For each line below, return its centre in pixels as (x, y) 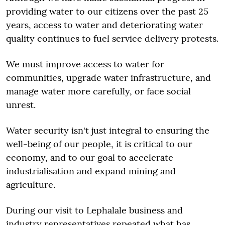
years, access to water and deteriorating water (104, 25)
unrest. (21, 105)
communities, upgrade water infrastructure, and (108, 78)
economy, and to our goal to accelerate (90, 157)
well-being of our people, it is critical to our (99, 144)
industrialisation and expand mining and (91, 171)
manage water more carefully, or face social (98, 91)
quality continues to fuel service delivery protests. (112, 38)
